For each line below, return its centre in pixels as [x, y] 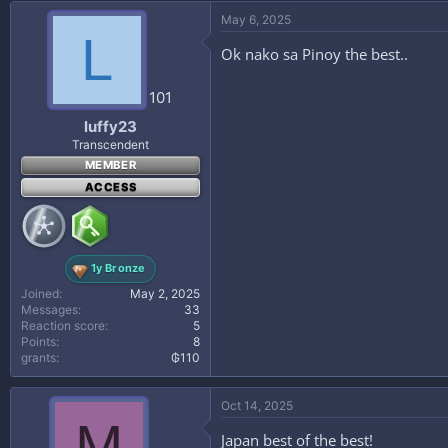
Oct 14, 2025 [257, 405]
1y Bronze [118, 268]
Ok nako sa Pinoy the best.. [314, 54]
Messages [49, 309]
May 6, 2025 [256, 19]
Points [38, 341]
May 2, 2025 [165, 293]
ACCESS [110, 186]
